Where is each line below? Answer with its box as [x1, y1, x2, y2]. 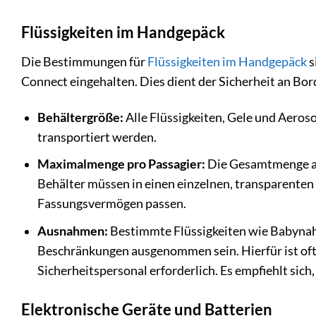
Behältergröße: [37, 109, 123, 125]
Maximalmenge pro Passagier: [37, 157, 205, 172]
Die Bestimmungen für [21, 54, 147, 69]
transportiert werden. [37, 129, 157, 145]
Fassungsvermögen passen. [37, 196, 186, 212]
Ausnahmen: [37, 223, 108, 238]
